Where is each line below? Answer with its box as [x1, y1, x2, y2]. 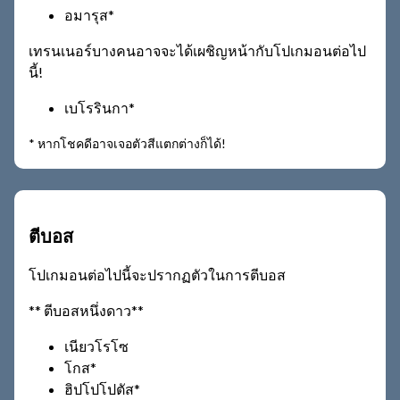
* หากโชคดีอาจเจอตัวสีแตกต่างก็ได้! [29, 135, 226, 151]
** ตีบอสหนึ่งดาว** [29, 301, 144, 319]
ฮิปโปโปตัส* [64, 379, 140, 397]
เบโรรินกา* [64, 98, 135, 116]
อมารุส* [64, 5, 114, 23]
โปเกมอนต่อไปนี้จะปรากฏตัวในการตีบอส [29, 265, 286, 283]
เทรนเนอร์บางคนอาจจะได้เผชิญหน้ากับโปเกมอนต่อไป [29, 41, 366, 59]
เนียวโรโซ [64, 337, 129, 354]
